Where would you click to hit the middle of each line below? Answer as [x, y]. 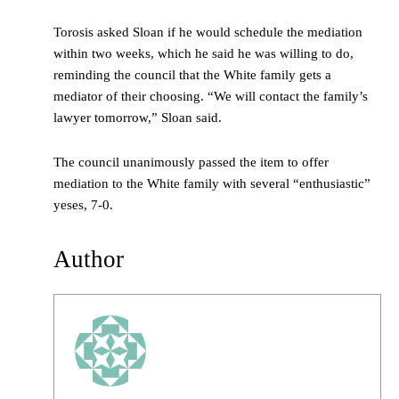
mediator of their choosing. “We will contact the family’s [211, 97]
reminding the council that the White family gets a [192, 75]
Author [89, 260]
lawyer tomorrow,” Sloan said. [139, 118]
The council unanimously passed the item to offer [191, 163]
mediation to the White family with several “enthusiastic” [212, 184]
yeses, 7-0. [85, 205]
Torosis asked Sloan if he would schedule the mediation [208, 33]
